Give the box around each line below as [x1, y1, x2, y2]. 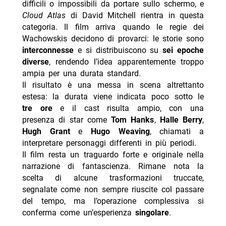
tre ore [22, 103, 52, 113]
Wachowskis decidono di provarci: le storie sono [22, 33, 204, 43]
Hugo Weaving [91, 126, 150, 136]
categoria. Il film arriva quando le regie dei [22, 22, 204, 32]
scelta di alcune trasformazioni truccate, [22, 173, 204, 183]
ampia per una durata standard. [22, 68, 141, 78]
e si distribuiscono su [73, 45, 163, 55]
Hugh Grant [22, 126, 70, 136]
